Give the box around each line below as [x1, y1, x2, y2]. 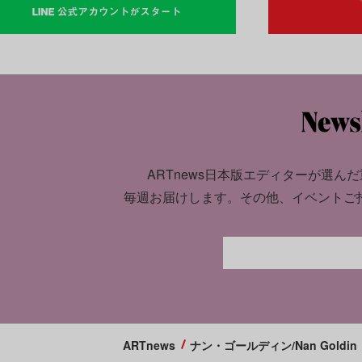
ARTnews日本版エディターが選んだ [146, 165, 360, 184]
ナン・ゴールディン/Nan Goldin [190, 336, 357, 353]
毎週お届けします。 [124, 187, 240, 207]
